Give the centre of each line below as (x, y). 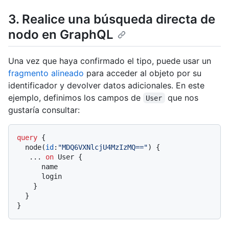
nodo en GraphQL (61, 34)
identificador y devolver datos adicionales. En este (106, 85)
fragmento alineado (46, 73)
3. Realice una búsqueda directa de (112, 19)
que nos (183, 97)
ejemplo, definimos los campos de (76, 97)
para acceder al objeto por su (143, 73)
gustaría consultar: (44, 110)
